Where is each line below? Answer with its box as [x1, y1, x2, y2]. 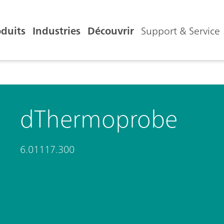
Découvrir [87, 22, 134, 39]
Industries [32, 22, 80, 39]
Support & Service [141, 22, 220, 39]
